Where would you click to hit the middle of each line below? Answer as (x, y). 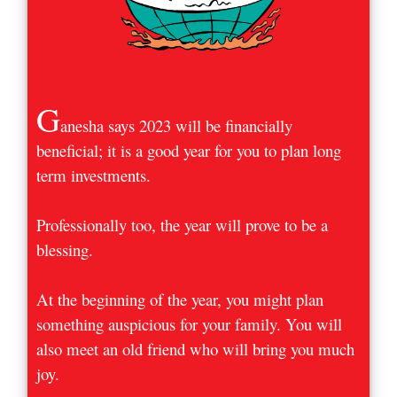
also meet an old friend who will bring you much (196, 348)
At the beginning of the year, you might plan (180, 299)
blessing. (65, 249)
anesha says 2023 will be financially (177, 125)
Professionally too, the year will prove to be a (183, 224)
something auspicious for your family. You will (190, 323)
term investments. (94, 175)
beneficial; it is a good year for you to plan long (189, 150)
